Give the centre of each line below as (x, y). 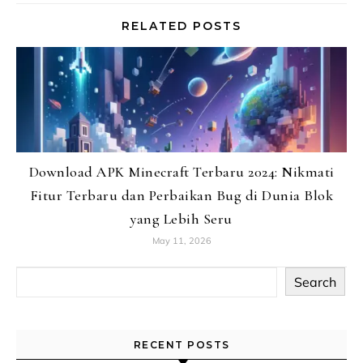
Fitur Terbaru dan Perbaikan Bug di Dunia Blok (181, 195)
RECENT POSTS (181, 345)
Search (315, 282)
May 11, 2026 (181, 241)
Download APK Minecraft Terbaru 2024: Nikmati (181, 172)
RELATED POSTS (181, 26)
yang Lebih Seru (181, 219)
